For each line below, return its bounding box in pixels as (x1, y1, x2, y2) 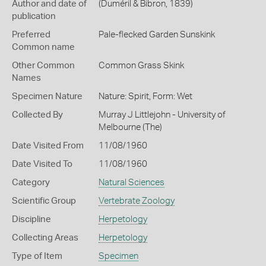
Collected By (12, 110, 63, 119)
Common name (12, 43, 75, 52)
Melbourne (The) (98, 123, 162, 132)
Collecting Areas (12, 233, 78, 242)
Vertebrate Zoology (98, 197, 175, 205)
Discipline (12, 215, 51, 224)
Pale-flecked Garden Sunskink (98, 30, 215, 39)
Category (12, 178, 50, 187)
